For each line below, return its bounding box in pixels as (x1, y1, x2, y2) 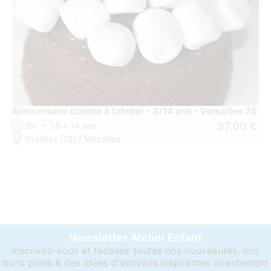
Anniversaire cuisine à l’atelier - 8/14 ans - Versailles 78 (11, 105, 258, 117)
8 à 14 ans (55, 120, 97, 131)
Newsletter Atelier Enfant (69, 231, 202, 244)
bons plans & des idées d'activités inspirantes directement (2, 256, 269, 269)
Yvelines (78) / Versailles (25, 134, 121, 145)
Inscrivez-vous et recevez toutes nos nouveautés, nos (12, 244, 259, 257)
